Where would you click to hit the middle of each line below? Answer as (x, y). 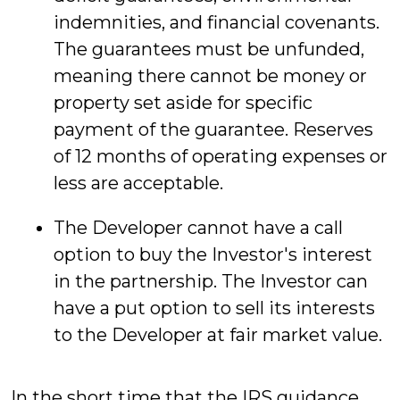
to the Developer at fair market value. (218, 335)
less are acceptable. (138, 183)
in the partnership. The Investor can (211, 281)
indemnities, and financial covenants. (217, 22)
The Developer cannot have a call (198, 228)
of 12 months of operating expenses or (221, 156)
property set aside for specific (183, 103)
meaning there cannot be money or (210, 76)
